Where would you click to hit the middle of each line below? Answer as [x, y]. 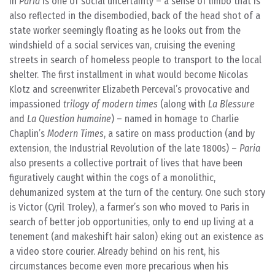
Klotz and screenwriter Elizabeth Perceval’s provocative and [130, 89]
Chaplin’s [28, 134]
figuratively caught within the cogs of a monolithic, [112, 178]
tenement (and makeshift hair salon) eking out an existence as [136, 237]
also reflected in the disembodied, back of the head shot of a [135, 16]
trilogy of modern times [110, 104]
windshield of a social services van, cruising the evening [122, 45]
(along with [183, 104]
